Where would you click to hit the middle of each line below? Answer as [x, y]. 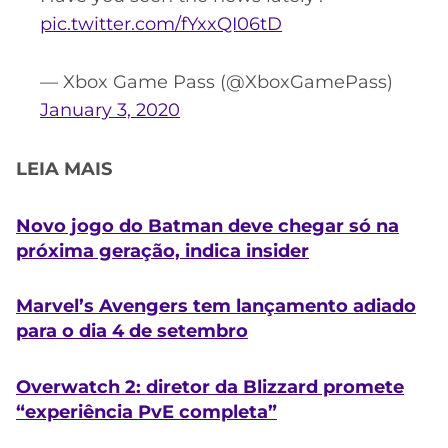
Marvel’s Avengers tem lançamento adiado [216, 306]
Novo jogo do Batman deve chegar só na [207, 225]
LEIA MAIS [64, 169]
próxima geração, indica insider [162, 250]
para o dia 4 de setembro [132, 331]
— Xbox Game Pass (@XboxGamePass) [216, 82]
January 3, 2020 [110, 110]
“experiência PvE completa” [146, 411]
